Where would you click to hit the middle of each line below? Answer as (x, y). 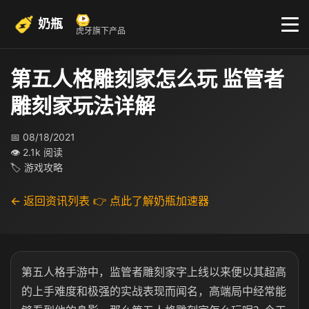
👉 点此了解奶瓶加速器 (151, 201)
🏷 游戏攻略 (37, 167)
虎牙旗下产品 (101, 31)
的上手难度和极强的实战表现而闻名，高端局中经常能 (154, 291)
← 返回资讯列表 (50, 201)
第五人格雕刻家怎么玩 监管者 (147, 79)
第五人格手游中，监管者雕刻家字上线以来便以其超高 (154, 272)
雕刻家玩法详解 (83, 106)
